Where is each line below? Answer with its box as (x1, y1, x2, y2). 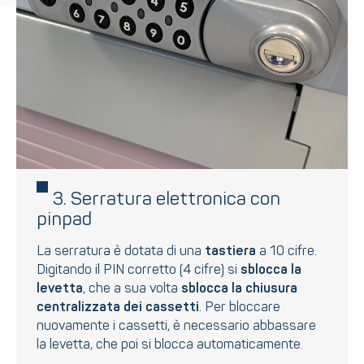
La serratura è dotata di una (37, 242, 205, 259)
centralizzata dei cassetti (37, 298, 199, 315)
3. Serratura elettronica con (52, 187, 280, 210)
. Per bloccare (199, 298, 280, 315)
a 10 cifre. (256, 242, 317, 259)
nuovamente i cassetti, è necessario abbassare (37, 317, 316, 334)
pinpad (37, 207, 92, 231)
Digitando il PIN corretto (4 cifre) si (37, 261, 240, 278)
